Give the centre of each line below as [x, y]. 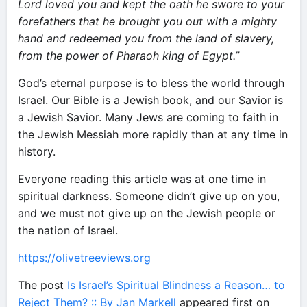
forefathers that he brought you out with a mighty [147, 21]
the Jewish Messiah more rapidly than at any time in [153, 134]
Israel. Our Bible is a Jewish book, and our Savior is [150, 100]
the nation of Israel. [68, 230]
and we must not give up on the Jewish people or [147, 213]
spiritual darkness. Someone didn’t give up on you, [149, 196]
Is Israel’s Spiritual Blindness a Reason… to [176, 285]
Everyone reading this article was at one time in [142, 179]
